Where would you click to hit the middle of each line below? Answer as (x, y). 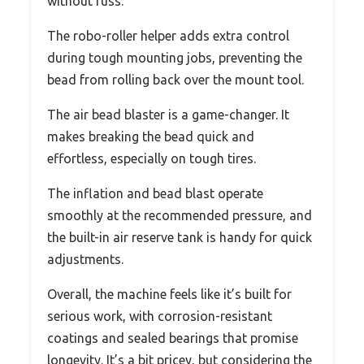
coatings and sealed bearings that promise (173, 338)
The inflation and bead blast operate (155, 194)
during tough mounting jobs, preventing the (175, 58)
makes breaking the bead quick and (151, 137)
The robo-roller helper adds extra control (168, 36)
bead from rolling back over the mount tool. (175, 80)
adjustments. (85, 260)
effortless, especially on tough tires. (152, 159)
